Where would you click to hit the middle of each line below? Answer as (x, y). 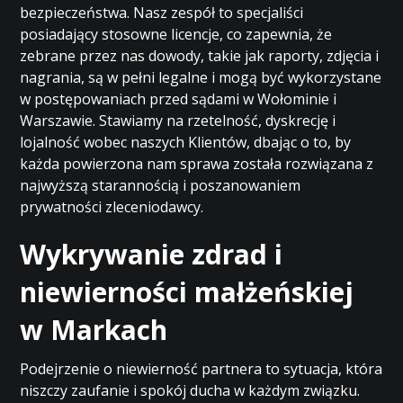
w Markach (94, 330)
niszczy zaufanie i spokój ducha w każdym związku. (190, 390)
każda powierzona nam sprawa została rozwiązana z (197, 164)
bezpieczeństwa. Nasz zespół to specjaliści (162, 13)
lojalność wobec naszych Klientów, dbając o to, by (186, 142)
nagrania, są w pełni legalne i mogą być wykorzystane (201, 77)
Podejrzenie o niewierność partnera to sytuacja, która (201, 369)
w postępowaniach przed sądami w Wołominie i (179, 99)
